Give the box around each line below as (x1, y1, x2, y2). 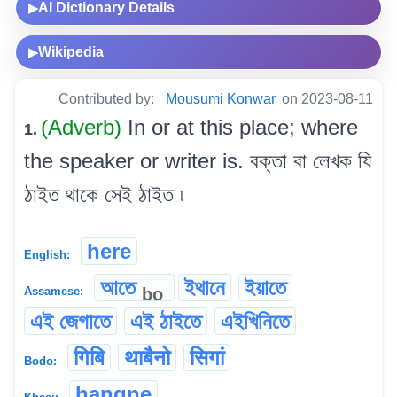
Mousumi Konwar (166, 90, 276, 106)
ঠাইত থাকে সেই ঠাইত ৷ (24, 182, 183, 206)
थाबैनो (124, 345, 170, 370)
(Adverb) (41, 114, 128, 139)
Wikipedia (38, 43, 104, 59)
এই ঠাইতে (130, 308, 201, 333)
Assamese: (24, 284, 83, 298)
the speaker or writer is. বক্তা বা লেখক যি (24, 148, 371, 173)
